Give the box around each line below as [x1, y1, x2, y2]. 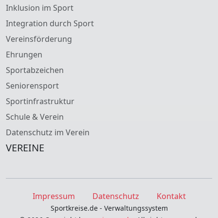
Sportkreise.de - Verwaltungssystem [50, 203, 168, 213]
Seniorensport [6, 80, 59, 91]
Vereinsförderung [6, 34, 72, 45]
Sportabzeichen [6, 65, 64, 76]
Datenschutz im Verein [6, 127, 90, 138]
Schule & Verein [6, 111, 64, 123]
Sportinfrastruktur [6, 96, 74, 107]
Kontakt [156, 191, 186, 202]
